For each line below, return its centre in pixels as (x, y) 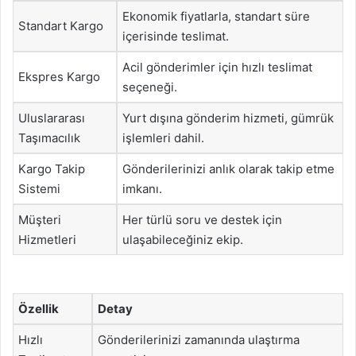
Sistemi (39, 189)
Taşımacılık (49, 138)
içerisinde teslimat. (176, 36)
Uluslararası (52, 118)
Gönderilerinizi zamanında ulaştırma (199, 339)
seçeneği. (150, 87)
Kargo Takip (52, 169)
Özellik (39, 308)
